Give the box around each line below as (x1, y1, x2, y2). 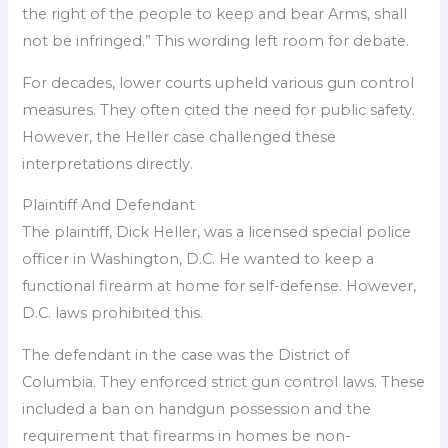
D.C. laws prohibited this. (22, 304, 204, 323)
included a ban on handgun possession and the (22, 399, 372, 418)
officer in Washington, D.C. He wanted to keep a (22, 250, 375, 269)
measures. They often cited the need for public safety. (22, 100, 416, 119)
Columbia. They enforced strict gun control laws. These (22, 372, 426, 391)
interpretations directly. (22, 154, 194, 173)
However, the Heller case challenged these (22, 127, 337, 146)
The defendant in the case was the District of (22, 345, 350, 364)
